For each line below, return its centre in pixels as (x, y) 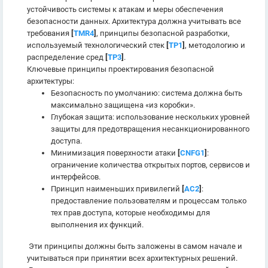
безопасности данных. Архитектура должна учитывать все (134, 21)
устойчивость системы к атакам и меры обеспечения (125, 9)
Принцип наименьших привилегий (116, 189)
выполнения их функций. (97, 225)
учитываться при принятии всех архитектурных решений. (132, 258)
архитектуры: (51, 81)
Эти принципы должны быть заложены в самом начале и (135, 246)
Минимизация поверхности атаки (114, 153)
